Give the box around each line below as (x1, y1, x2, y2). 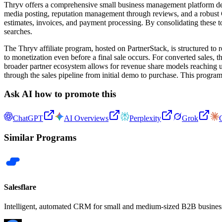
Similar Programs (4, 132, 76, 143)
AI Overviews (64, 114, 109, 123)
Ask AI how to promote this (4, 89, 116, 100)
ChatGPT (13, 114, 43, 123)
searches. (4, 27, 32, 36)
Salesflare (4, 182, 36, 191)
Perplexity (129, 114, 161, 123)
